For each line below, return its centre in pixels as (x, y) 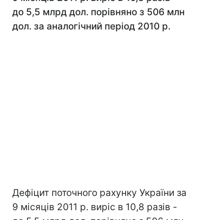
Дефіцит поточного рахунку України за (99, 193)
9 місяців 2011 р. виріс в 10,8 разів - (95, 207)
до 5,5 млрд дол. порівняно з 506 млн (98, 12)
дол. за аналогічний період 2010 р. (91, 26)
